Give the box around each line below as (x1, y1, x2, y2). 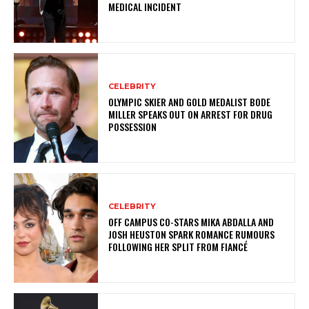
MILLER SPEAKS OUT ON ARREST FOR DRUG (108, 107, 273, 122)
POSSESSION (108, 119, 157, 134)
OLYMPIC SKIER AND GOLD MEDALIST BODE (108, 94, 271, 110)
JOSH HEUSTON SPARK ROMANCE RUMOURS (108, 227, 275, 242)
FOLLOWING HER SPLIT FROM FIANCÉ (108, 239, 248, 255)
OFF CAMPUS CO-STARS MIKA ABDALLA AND (108, 215, 275, 230)
